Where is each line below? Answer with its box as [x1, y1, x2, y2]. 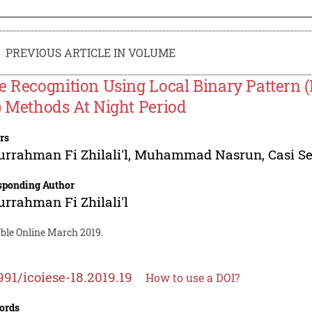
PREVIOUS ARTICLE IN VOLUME [6, 45, 176, 60]
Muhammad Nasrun [134, 145, 263, 163]
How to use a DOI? [146, 270, 240, 285]
